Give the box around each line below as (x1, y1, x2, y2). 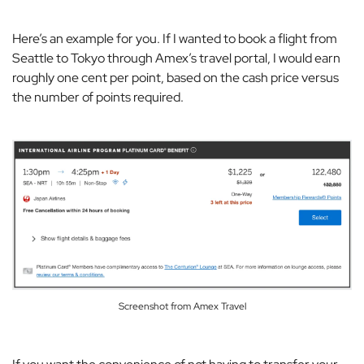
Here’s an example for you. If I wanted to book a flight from (12, 29, 337, 47)
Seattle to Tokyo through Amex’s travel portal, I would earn (12, 49, 340, 67)
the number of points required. (12, 88, 184, 106)
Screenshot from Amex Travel (118, 299, 246, 313)
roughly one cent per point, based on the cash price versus (12, 68, 339, 86)
